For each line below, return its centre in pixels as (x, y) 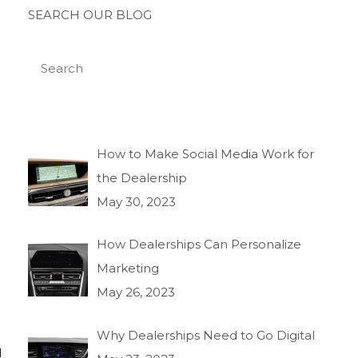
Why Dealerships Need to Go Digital (206, 335)
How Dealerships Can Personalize (199, 245)
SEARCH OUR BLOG (89, 15)
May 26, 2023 (136, 292)
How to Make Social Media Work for (206, 154)
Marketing (128, 268)
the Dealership (142, 178)
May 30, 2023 (137, 202)
